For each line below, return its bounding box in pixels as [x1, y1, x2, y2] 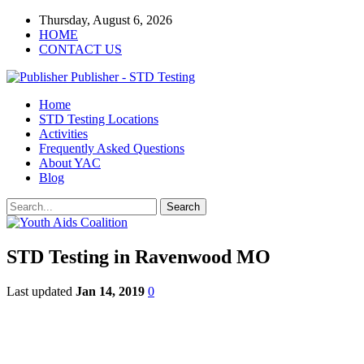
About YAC [39, 156, 101, 170]
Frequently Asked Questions [39, 141, 184, 155]
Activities [39, 127, 88, 141]
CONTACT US [39, 42, 122, 56]
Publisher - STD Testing [71, 70, 195, 84]
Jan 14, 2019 [76, 284, 145, 298]
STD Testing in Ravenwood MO [6, 245, 271, 267]
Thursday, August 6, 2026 [39, 13, 172, 27]
